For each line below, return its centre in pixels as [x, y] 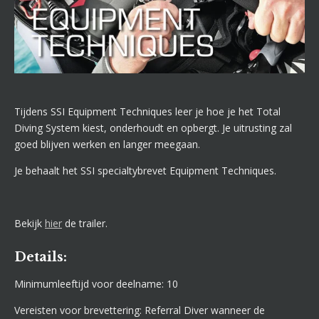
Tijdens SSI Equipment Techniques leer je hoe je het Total [147, 111]
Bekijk [30, 223]
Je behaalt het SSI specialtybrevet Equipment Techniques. [145, 170]
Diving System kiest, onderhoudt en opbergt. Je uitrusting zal [153, 127]
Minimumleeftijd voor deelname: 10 [98, 284]
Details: [41, 257]
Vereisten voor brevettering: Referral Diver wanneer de [140, 310]
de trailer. [85, 223]
